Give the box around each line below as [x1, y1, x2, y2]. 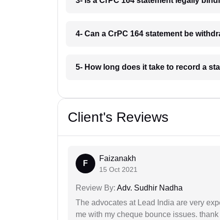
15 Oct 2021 [99, 165, 137, 174]
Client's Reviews [68, 110, 168, 125]
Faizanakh [99, 154, 136, 163]
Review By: [76, 184, 115, 192]
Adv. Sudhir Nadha [115, 184, 183, 192]
